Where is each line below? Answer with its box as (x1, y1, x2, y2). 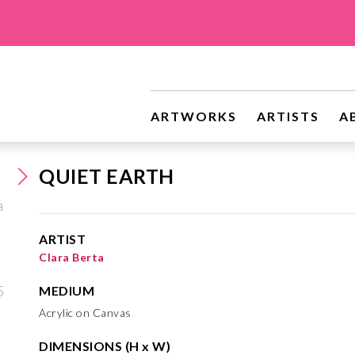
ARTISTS (257, 109, 319, 124)
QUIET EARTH (39, 164, 174, 188)
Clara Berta (39, 250, 105, 264)
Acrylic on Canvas (39, 306, 132, 319)
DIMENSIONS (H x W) (39, 338, 170, 353)
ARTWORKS (151, 109, 237, 124)
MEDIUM (39, 283, 94, 298)
